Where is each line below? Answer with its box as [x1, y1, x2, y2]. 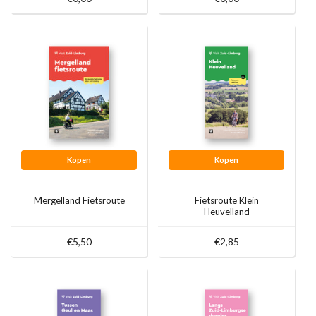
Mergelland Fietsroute [33, 195, 125, 207]
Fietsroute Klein [194, 195, 259, 207]
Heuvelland [203, 206, 250, 218]
